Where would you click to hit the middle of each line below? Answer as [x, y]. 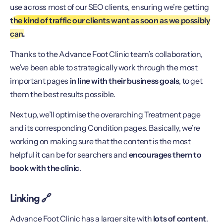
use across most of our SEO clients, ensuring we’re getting [110, 7]
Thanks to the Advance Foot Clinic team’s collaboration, [106, 54]
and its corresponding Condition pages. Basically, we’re [105, 128]
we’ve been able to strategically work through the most [104, 67]
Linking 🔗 [30, 197]
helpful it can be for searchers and [69, 155]
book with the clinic [45, 168]
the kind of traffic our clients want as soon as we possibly [110, 20]
